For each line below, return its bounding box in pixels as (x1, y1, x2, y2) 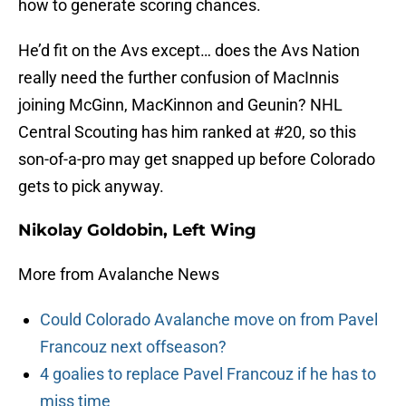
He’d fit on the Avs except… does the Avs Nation (18, 41, 360, 61)
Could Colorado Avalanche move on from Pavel (40, 310, 378, 330)
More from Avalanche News (18, 265, 219, 285)
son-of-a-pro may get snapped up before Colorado (18, 150, 375, 169)
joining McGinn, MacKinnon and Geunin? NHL (18, 95, 343, 115)
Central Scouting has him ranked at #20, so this (18, 122, 356, 142)
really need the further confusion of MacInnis (18, 68, 339, 88)
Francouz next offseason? (40, 337, 227, 357)
